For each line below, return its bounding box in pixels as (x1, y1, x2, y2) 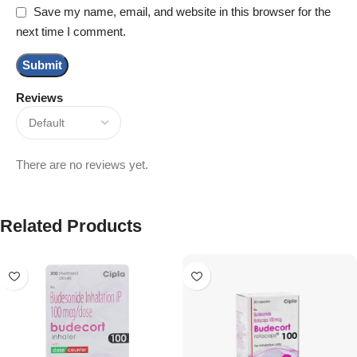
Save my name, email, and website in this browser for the (33, 5, 331, 19)
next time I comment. (16, 25, 126, 39)
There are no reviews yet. (16, 158, 148, 172)
